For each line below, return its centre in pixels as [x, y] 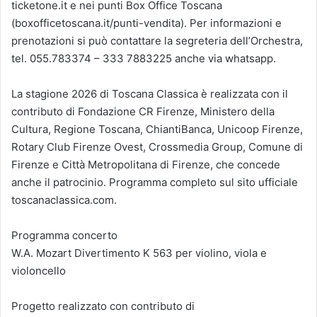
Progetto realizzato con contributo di [103, 306]
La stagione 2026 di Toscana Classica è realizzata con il [150, 93]
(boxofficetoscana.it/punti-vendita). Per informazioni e [146, 23]
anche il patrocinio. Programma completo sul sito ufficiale [155, 182]
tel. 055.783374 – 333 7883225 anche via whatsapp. [144, 58]
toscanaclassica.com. [64, 200]
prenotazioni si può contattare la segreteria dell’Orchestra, [157, 40]
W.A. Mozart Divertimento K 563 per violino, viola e [139, 253]
